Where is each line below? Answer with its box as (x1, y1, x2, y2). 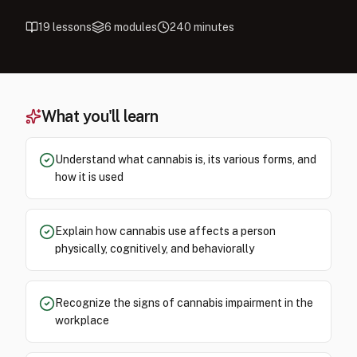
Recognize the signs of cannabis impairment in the (55, 296, 313, 309)
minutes (191, 21, 234, 33)
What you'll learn (41, 107, 159, 126)
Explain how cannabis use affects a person (55, 225, 276, 237)
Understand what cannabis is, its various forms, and (55, 153, 316, 166)
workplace (55, 314, 109, 327)
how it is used (55, 171, 124, 183)
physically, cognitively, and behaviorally (55, 242, 254, 255)
